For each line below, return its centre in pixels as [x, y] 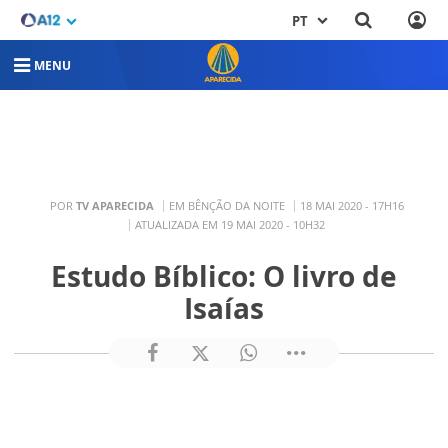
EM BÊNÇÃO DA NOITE [226, 205]
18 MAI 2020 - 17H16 [351, 205]
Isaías [224, 308]
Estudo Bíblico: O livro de [224, 276]
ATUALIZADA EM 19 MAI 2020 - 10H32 [229, 224]
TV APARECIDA [114, 205]
